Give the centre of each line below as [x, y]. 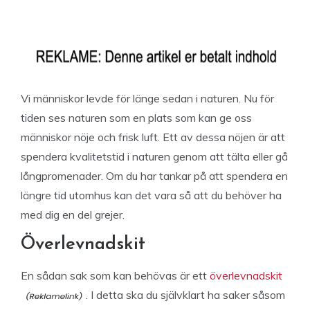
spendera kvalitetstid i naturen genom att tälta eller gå [154, 156]
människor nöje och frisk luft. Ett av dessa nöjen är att [153, 137]
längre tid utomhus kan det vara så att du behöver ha [151, 195]
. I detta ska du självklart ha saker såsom [185, 295]
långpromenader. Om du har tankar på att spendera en [154, 176]
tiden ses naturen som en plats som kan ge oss [136, 118]
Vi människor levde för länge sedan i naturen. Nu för [147, 98]
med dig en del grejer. [73, 215]
